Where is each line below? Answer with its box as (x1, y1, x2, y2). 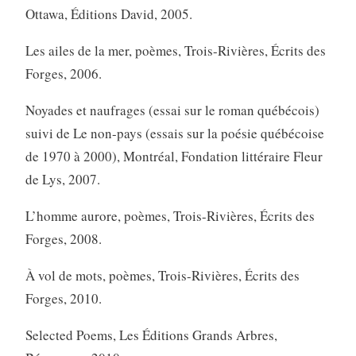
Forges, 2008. (25, 229, 102, 248)
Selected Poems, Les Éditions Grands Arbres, (25, 325, 277, 344)
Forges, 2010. (25, 288, 102, 308)
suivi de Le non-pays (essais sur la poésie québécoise (25, 123, 324, 142)
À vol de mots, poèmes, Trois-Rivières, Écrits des (25, 265, 300, 284)
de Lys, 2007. (25, 169, 100, 188)
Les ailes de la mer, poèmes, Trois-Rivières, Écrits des (25, 41, 326, 60)
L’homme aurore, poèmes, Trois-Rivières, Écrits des (25, 206, 315, 225)
